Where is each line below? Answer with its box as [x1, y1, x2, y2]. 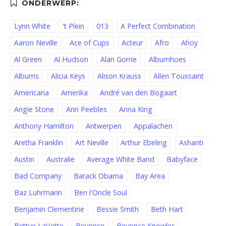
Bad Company [14, 171, 62, 181]
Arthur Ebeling [121, 138, 167, 148]
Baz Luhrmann [14, 188, 62, 198]
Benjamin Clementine [14, 204, 84, 214]
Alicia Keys [51, 71, 85, 81]
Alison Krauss [97, 71, 141, 81]
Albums [14, 71, 39, 81]
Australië [46, 154, 75, 164]
